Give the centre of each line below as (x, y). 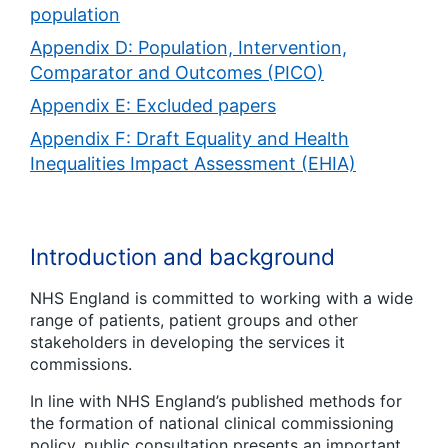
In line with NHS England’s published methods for (216, 401)
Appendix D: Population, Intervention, (188, 48)
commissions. (81, 364)
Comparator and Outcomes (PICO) (177, 73)
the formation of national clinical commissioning (212, 423)
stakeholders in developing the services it (187, 342)
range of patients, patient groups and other (194, 320)
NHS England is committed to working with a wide (221, 298)
